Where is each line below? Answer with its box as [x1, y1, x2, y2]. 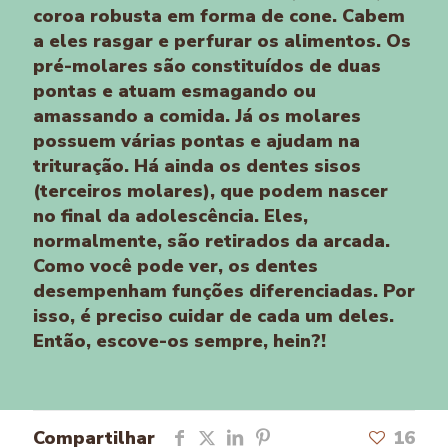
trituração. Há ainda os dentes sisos [33, 153, 361, 178]
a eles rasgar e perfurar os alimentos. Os [33, 28, 411, 53]
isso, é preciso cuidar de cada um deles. [33, 303, 394, 328]
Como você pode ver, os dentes [33, 253, 318, 278]
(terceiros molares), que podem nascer [33, 178, 388, 203]
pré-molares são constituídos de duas [33, 53, 381, 78]
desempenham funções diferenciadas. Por [33, 278, 415, 303]
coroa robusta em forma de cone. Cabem [33, 3, 405, 28]
